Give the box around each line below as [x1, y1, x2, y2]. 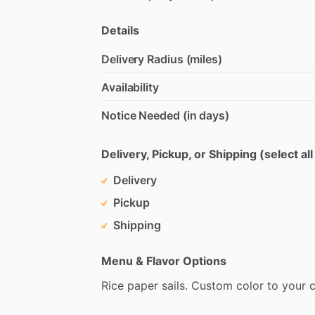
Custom [191, 278, 233, 292]
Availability [101, 79, 159, 94]
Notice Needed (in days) [101, 108, 229, 122]
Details [101, 22, 139, 37]
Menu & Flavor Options [101, 253, 226, 268]
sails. [162, 278, 188, 292]
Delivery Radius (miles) [101, 51, 222, 66]
